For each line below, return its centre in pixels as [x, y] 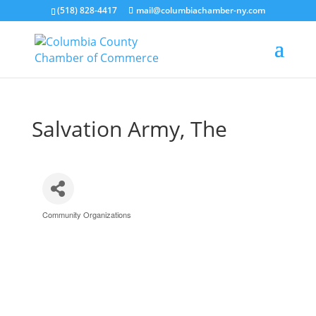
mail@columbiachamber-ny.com [200, 10]
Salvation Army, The [129, 129]
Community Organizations [86, 214]
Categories [69, 221]
